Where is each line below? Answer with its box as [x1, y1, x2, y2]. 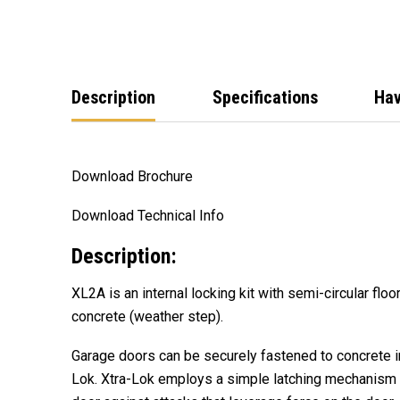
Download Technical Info [71, 206, 224, 224]
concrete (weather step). [71, 307, 223, 325]
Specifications [212, 86, 318, 108]
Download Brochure [71, 167, 193, 185]
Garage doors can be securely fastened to [71, 346, 333, 364]
